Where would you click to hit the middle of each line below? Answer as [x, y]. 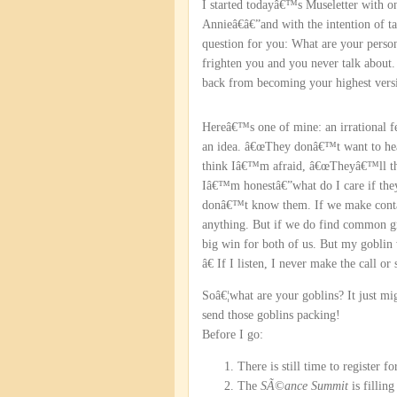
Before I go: [233, 335]
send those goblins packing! [271, 315]
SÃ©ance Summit [304, 386]
